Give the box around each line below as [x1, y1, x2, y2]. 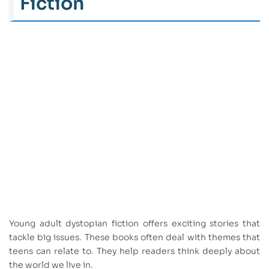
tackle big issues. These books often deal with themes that [9, 232, 260, 243]
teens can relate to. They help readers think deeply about [9, 246, 260, 257]
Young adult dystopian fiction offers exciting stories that [9, 218, 260, 229]
